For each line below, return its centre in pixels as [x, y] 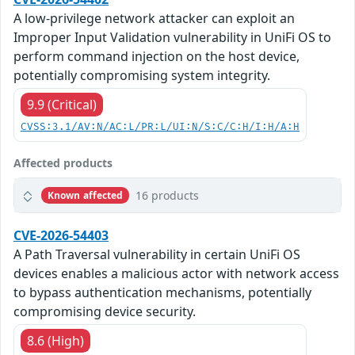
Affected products [63, 163]
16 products [168, 196]
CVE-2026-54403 [61, 236]
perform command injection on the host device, [157, 57]
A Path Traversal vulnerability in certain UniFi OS [157, 255]
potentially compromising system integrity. [142, 76]
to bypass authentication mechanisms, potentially [162, 293]
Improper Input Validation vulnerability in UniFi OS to [172, 38]
